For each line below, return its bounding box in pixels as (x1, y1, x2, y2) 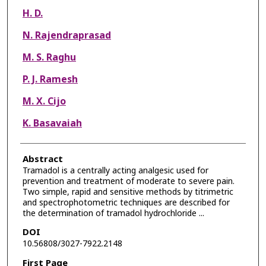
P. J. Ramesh (22, 72, 78, 87)
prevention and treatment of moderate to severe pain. (22, 175, 235, 188)
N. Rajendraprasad (22, 28, 111, 43)
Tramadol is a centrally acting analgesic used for (22, 164, 208, 177)
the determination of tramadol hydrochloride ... (22, 207, 204, 220)
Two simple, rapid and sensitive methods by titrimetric (22, 185, 233, 198)
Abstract (22, 152, 63, 166)
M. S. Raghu (22, 50, 76, 65)
